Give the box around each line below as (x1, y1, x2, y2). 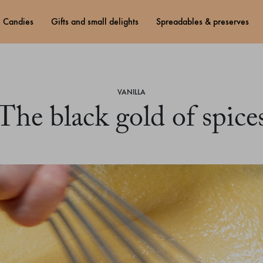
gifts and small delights (58, 16, 139, 28)
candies (9, 16, 33, 28)
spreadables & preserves (161, 16, 249, 28)
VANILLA (117, 87, 146, 97)
